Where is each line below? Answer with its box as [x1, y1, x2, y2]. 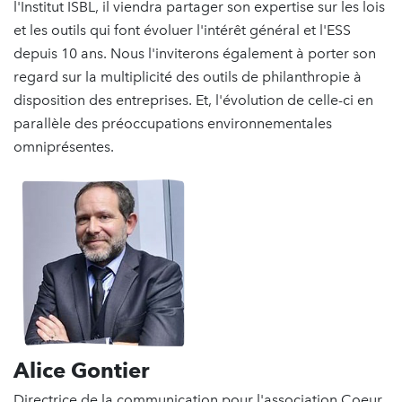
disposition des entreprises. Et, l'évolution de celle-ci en [13, 92, 373, 109]
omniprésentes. [13, 138, 114, 156]
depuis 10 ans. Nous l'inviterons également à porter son [13, 45, 376, 63]
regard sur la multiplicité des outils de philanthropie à [13, 68, 362, 86]
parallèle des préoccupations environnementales [13, 115, 332, 133]
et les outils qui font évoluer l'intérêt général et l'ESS [13, 22, 351, 39]
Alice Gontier [13, 357, 150, 384]
